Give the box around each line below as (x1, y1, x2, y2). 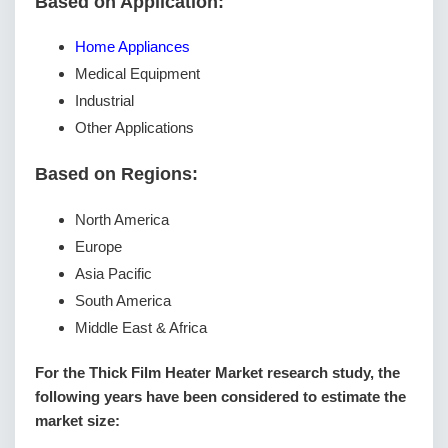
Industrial (75, 92, 134, 110)
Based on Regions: (35, 164, 198, 185)
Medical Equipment (75, 65, 200, 83)
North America (75, 211, 169, 229)
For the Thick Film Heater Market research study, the (35, 364, 400, 382)
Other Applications (75, 119, 194, 137)
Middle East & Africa (75, 319, 207, 337)
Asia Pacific (75, 265, 152, 283)
